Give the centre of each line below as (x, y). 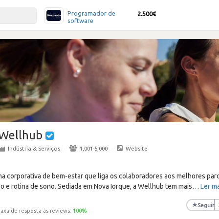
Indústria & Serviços (34, 148)
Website (137, 148)
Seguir (206, 205)
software (80, 21)
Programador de (91, 13)
